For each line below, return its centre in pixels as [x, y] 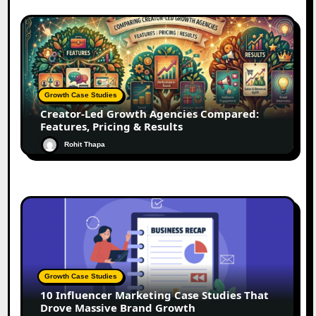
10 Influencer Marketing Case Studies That [155, 294]
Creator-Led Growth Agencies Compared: [150, 113]
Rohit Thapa [85, 144]
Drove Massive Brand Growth [118, 307]
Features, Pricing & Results [112, 126]
